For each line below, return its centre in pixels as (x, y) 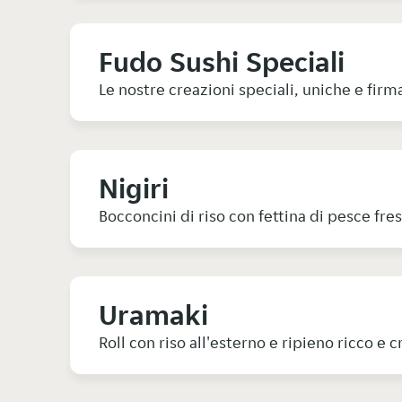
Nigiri (134, 189)
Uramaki (153, 315)
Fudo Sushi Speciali (222, 62)
